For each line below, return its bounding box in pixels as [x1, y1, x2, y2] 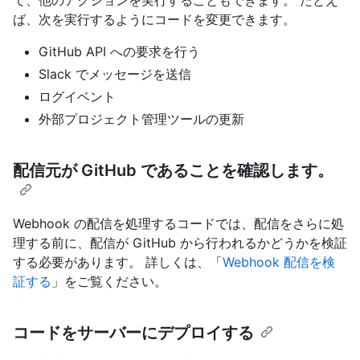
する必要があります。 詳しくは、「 [13, 253, 223, 270]
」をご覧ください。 [51, 272, 167, 289]
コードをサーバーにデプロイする [13, 322, 254, 342]
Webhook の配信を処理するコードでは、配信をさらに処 [13, 215, 344, 231]
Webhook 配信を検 [223, 253, 335, 270]
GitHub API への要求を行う [39, 43, 200, 59]
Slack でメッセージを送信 [39, 65, 191, 82]
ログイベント [39, 88, 116, 104]
